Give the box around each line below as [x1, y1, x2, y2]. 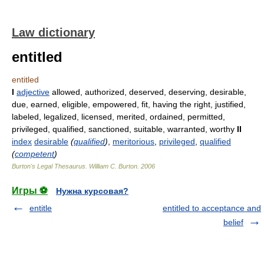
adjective [16, 87, 49, 97]
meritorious [113, 137, 154, 146]
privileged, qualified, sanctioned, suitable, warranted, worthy [12, 124, 237, 134]
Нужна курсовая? [56, 186, 128, 196]
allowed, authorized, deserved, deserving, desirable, [49, 87, 246, 97]
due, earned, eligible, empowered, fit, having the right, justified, [12, 100, 246, 109]
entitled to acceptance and [163, 203, 261, 213]
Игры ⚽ [12, 186, 48, 196]
